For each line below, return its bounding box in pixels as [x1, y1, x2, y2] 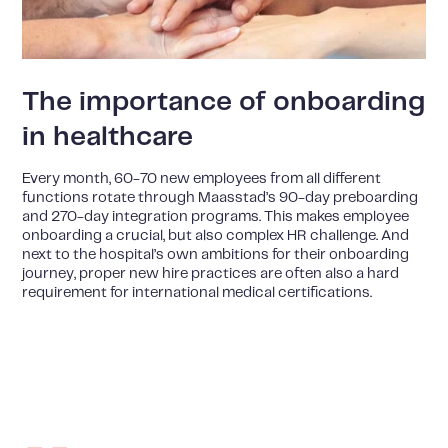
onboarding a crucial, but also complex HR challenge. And [22, 229, 410, 244]
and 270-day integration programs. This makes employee [22, 210, 410, 225]
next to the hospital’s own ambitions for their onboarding [22, 248, 410, 263]
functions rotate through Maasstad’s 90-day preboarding [22, 191, 419, 206]
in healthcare [22, 123, 194, 150]
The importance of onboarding [22, 88, 426, 115]
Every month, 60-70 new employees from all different [22, 172, 382, 187]
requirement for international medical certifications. [22, 286, 373, 301]
